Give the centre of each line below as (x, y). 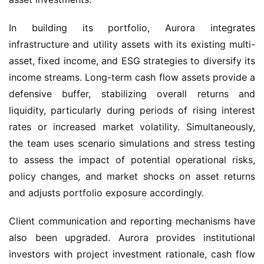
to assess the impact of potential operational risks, (132, 160)
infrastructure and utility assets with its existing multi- (132, 44)
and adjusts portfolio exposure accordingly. (106, 193)
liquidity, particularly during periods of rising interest (132, 110)
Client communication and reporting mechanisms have (132, 221)
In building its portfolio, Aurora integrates (132, 28)
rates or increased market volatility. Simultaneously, (132, 127)
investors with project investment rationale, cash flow (132, 254)
